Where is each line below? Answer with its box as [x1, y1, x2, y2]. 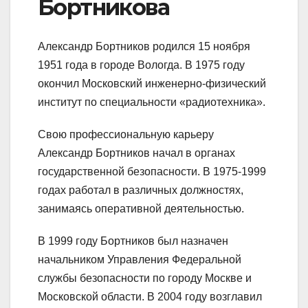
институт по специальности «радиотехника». [38, 96, 265, 108]
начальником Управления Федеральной [38, 253, 241, 265]
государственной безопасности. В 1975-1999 [38, 165, 266, 177]
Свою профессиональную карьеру [38, 128, 214, 140]
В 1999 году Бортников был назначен [38, 234, 228, 247]
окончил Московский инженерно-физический [38, 77, 266, 89]
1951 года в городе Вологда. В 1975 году [38, 58, 245, 71]
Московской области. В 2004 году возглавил [38, 290, 262, 302]
